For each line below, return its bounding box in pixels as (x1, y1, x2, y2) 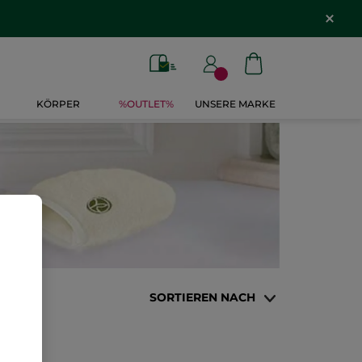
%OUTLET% (119, 98, 175, 111)
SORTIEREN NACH (149, 289, 255, 305)
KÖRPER (36, 98, 81, 111)
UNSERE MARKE (194, 98, 276, 111)
